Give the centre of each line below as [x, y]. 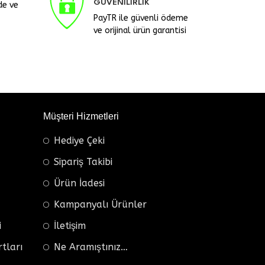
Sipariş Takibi [83, 161]
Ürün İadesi [79, 183]
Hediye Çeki [79, 140]
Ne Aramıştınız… [91, 247]
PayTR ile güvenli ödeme [141, 18]
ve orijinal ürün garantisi [140, 30]
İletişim [70, 225]
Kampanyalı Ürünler [100, 204]
